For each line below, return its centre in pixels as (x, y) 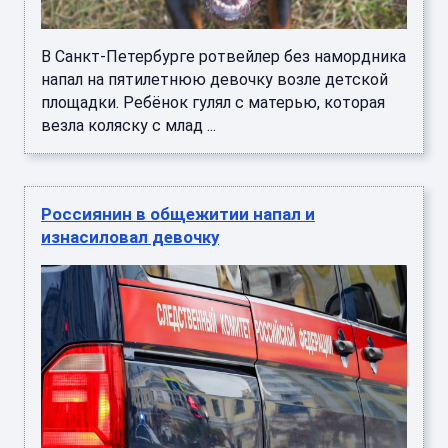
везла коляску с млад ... (128, 125)
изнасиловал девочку (130, 237)
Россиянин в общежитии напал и (178, 214)
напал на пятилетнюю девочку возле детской (214, 79)
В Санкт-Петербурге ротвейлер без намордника (223, 56)
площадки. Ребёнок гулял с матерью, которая (213, 102)
